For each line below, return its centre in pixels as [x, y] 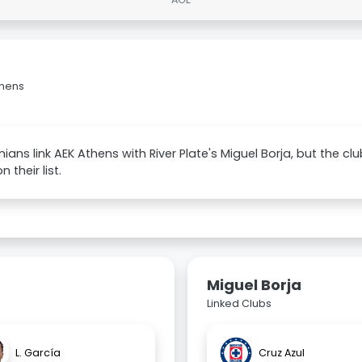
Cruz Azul [282, 353]
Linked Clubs [239, 304]
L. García [38, 353]
